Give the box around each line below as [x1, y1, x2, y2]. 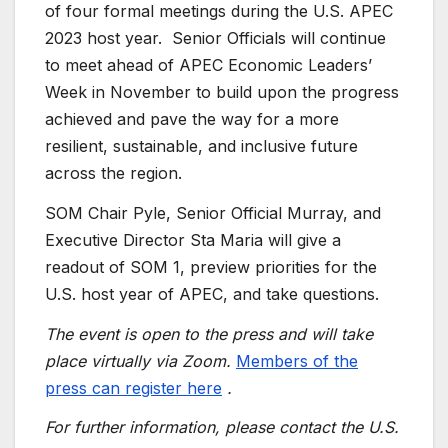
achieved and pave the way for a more [45, 109, 339, 130]
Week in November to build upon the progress [45, 82, 399, 103]
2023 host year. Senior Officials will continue [45, 28, 386, 49]
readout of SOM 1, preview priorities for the [45, 256, 377, 277]
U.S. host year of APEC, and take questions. [45, 283, 379, 304]
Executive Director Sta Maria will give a [45, 229, 341, 250]
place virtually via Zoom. [45, 350, 236, 371]
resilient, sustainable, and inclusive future [45, 136, 358, 157]
